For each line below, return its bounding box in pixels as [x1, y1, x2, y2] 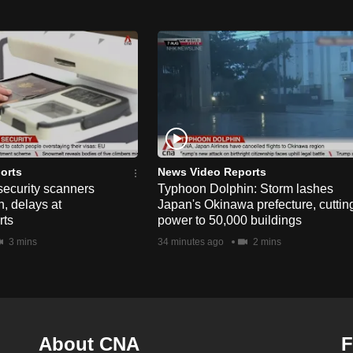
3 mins [6, 236, 37, 247]
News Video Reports [158, 165, 266, 178]
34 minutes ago [158, 236, 224, 247]
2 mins [251, 236, 281, 247]
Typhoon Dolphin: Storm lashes [158, 181, 333, 195]
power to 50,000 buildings [158, 213, 302, 227]
